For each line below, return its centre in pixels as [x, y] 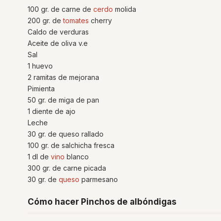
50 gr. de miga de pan [63, 100]
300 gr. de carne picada [67, 168]
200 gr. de [45, 20]
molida [125, 9]
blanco [77, 157]
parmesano [99, 179]
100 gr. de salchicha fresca [71, 145]
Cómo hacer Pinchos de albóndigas [102, 202]
